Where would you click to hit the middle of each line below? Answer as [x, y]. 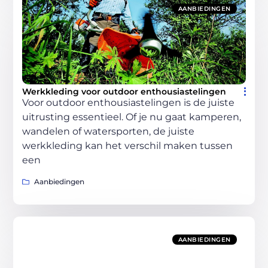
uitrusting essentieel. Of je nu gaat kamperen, [132, 117]
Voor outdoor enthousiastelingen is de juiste [129, 103]
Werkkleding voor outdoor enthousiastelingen [124, 92]
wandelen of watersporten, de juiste [109, 132]
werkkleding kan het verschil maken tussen [128, 146]
